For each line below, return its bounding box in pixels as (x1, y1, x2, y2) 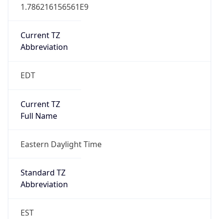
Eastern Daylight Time (20, 138, 102, 150)
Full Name (20, 110, 57, 121)
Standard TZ (20, 167, 66, 178)
